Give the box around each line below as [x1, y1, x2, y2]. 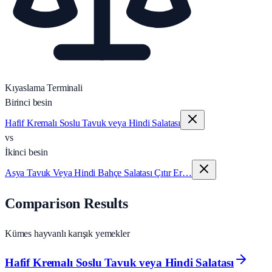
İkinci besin [5, 146, 48, 157]
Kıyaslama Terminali [5, 82, 83, 93]
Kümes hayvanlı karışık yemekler [5, 228, 130, 239]
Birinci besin [5, 97, 52, 107]
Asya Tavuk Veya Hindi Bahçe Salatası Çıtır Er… [5, 167, 192, 178]
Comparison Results [5, 195, 128, 211]
